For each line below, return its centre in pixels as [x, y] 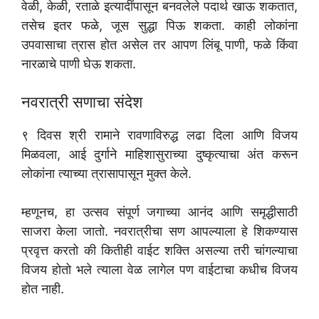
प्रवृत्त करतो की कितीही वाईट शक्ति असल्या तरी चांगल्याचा [159, 251]
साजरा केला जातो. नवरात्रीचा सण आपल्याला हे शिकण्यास [159, 231]
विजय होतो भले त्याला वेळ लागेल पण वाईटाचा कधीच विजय [159, 270]
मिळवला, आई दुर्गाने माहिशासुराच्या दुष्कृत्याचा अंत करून [159, 155]
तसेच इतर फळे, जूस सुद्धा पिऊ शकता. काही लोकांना [159, 26]
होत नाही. [43, 289]
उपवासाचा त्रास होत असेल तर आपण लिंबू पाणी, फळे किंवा [159, 45]
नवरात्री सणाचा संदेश [82, 102]
